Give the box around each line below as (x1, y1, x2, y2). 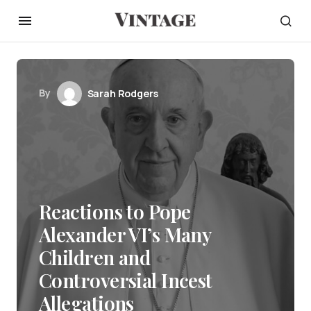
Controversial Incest (39, 267, 212, 293)
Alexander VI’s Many (39, 221, 211, 247)
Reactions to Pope (39, 199, 191, 224)
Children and (39, 244, 151, 270)
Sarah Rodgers (87, 87, 158, 100)
